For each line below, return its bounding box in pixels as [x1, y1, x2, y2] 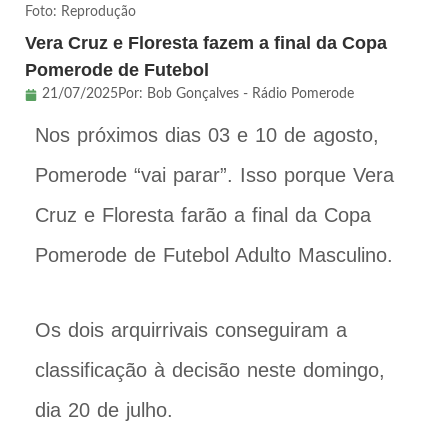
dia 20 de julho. [35, 399, 173, 422]
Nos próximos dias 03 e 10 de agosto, [35, 124, 379, 147]
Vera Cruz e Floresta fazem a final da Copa [25, 33, 387, 54]
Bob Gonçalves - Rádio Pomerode [147, 87, 354, 102]
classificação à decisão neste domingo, [35, 359, 385, 382]
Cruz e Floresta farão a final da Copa [35, 204, 371, 227]
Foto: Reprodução [25, 5, 136, 20]
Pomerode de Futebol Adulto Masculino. [35, 244, 393, 267]
